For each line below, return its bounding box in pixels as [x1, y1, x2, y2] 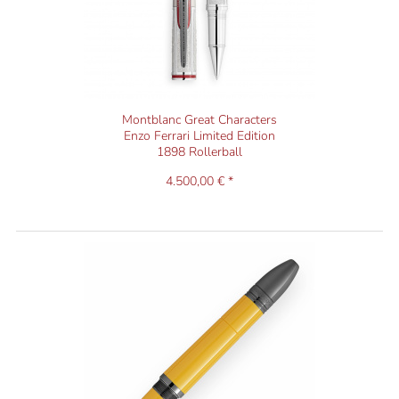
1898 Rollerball [156, 143, 242, 161]
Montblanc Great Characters [121, 111, 277, 129]
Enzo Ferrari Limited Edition [123, 127, 275, 145]
